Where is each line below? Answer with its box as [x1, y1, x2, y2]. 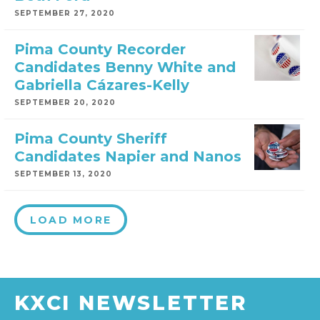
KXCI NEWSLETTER [14, 291, 247, 315]
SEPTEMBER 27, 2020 [14, 9, 115, 18]
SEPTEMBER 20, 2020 [14, 98, 116, 107]
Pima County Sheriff [14, 130, 167, 147]
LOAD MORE [30, 214, 112, 226]
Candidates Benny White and [14, 59, 236, 76]
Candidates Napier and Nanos [14, 148, 241, 165]
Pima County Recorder [14, 41, 186, 58]
